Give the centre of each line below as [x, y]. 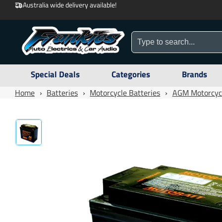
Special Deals [55, 74]
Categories [131, 74]
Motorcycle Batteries [125, 93]
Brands [194, 74]
